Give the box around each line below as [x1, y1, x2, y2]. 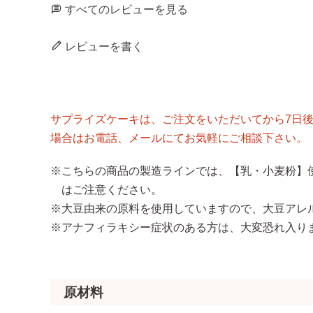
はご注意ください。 [61, 184, 162, 196]
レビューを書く [65, 41, 143, 53]
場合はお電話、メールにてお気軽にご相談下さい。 [50, 132, 307, 145]
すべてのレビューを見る [65, 3, 188, 16]
